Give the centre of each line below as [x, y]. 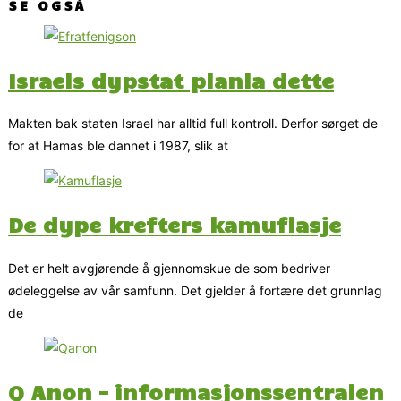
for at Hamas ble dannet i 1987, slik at [118, 146]
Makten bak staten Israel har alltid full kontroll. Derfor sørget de [193, 124]
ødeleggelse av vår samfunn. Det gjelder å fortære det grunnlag [195, 290]
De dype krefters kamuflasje [175, 224]
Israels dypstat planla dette [171, 79]
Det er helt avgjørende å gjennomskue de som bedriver [169, 268]
